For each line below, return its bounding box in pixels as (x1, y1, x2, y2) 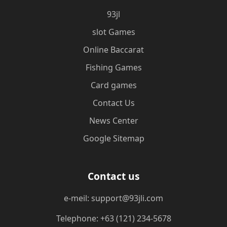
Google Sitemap (83, 133, 144, 144)
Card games (90, 80, 137, 91)
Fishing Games (85, 62, 142, 73)
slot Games (92, 26, 135, 37)
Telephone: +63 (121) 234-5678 (56, 213, 171, 224)
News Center (89, 115, 138, 126)
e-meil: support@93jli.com (64, 193, 163, 204)
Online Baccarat (83, 44, 144, 55)
